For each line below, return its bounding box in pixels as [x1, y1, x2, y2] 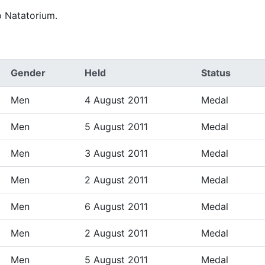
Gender [11, 67, 46, 79]
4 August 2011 [85, 94, 148, 106]
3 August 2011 [85, 147, 148, 159]
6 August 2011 [85, 201, 148, 212]
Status [201, 67, 231, 79]
